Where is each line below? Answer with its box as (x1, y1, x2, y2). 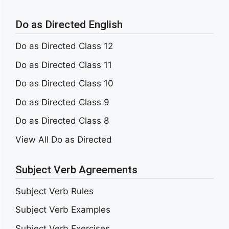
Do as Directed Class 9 (15, 97, 109, 107)
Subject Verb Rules (15, 186, 94, 196)
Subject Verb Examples (15, 204, 110, 215)
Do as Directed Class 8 (15, 116, 109, 126)
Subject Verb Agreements (15, 163, 138, 176)
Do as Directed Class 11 (15, 59, 112, 70)
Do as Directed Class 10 (15, 78, 113, 89)
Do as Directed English (15, 18, 123, 31)
